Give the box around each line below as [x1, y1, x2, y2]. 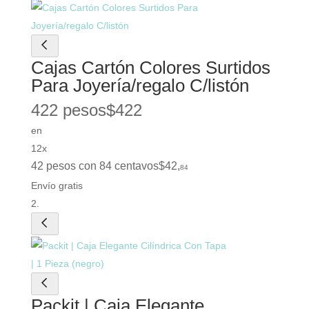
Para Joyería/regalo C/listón [30, 74, 249, 96]
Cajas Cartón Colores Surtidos [30, 57, 270, 78]
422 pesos [30, 100, 106, 119]
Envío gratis [30, 179, 83, 191]
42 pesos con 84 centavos [30, 159, 159, 172]
